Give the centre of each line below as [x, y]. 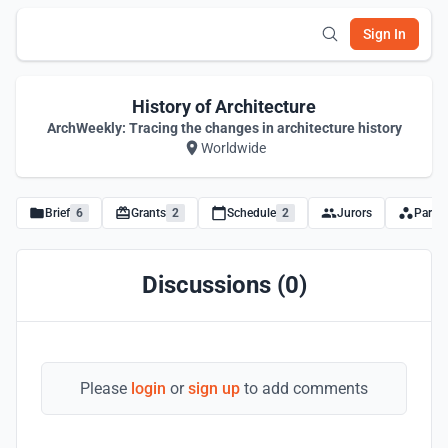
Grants [148, 213]
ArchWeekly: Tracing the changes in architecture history [224, 128]
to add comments [304, 388]
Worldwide [233, 148]
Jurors [354, 213]
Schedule [251, 213]
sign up [214, 388]
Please [105, 388]
